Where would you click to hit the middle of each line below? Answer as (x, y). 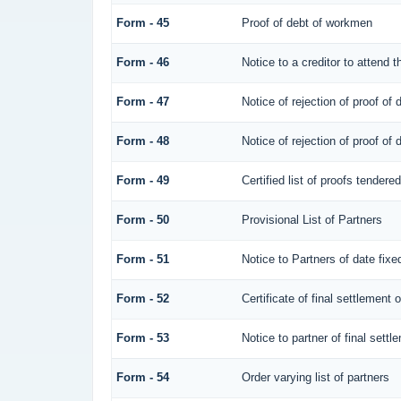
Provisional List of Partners (311, 220)
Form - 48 (142, 141)
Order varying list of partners (315, 378)
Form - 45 (142, 23)
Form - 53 (142, 338)
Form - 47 (142, 102)
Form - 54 (142, 378)
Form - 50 (142, 220)
